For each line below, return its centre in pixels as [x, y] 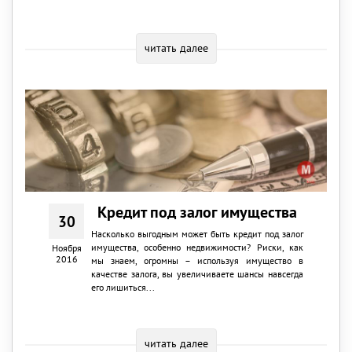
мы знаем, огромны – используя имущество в [197, 260]
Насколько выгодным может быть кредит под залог [197, 233]
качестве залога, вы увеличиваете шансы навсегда [197, 273]
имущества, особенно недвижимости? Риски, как [197, 247]
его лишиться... [123, 287]
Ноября [66, 247]
